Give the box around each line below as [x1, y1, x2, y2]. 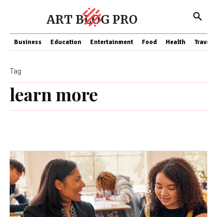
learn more [10, 82, 98, 106]
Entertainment [90, 38, 133, 46]
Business [14, 38, 42, 46]
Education [50, 38, 81, 46]
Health [166, 38, 186, 46]
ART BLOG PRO [46, 12, 138, 27]
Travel [194, 38, 212, 46]
